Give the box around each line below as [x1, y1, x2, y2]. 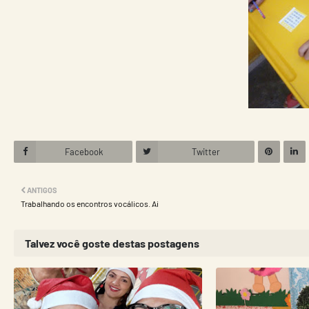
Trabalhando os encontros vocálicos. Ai [21, 198, 159, 208]
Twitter [192, 146, 221, 157]
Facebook [64, 146, 103, 157]
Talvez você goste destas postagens [25, 236, 199, 250]
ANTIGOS [27, 185, 57, 195]
